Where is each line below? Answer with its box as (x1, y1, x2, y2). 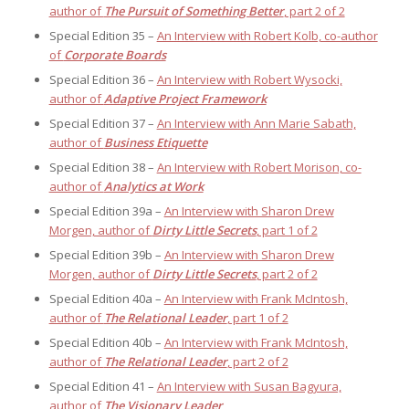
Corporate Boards (63, 47, 166, 64)
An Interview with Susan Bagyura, (156, 378, 341, 395)
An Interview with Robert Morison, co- (156, 159, 362, 176)
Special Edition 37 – (48, 115, 157, 132)
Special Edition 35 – (48, 27, 157, 45)
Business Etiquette (103, 134, 207, 152)
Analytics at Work (103, 178, 204, 195)
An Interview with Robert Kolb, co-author (156, 27, 378, 45)
